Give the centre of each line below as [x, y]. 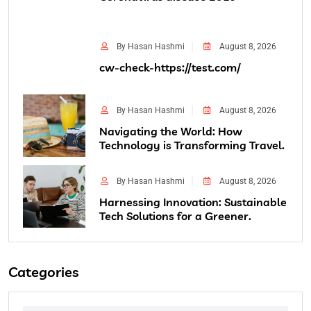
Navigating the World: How [171, 132]
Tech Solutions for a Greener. [175, 216]
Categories [43, 272]
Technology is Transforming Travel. [192, 145]
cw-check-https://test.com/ [170, 68]
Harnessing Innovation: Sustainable [193, 202]
